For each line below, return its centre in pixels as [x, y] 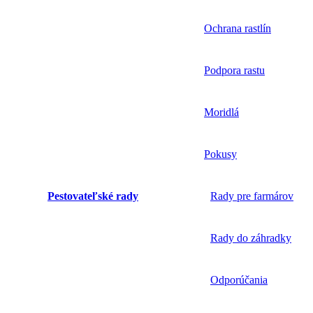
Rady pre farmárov [252, 196]
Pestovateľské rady [93, 196]
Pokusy [220, 154]
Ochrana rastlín [238, 28]
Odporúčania [239, 279]
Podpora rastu [234, 70]
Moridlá [221, 112]
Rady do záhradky [251, 238]
